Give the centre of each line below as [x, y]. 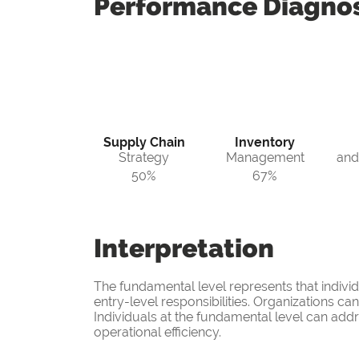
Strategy [144, 158]
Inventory [265, 143]
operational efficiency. [157, 333]
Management [265, 158]
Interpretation [184, 248]
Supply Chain [144, 143]
